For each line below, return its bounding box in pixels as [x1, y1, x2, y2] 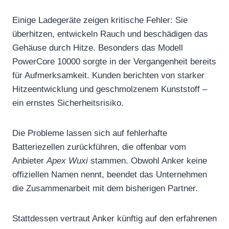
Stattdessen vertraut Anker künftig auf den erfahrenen [12, 213, 217, 223]
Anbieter [12, 155, 47, 166]
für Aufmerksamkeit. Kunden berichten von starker [12, 70, 204, 80]
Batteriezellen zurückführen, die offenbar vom [12, 142, 186, 152]
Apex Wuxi [47, 155, 88, 166]
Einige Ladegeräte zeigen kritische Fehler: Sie [12, 15, 188, 25]
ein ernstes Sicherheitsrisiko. [12, 98, 124, 108]
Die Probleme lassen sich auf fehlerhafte [12, 128, 167, 138]
